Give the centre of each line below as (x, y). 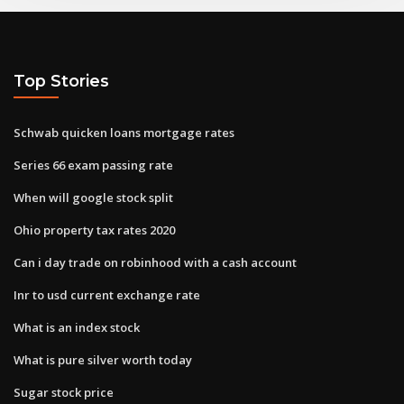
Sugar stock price (64, 392)
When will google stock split (93, 197)
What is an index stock (77, 327)
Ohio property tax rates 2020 (94, 230)
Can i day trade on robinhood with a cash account (155, 262)
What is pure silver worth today (103, 359)
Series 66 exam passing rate (93, 165)
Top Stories (61, 81)
